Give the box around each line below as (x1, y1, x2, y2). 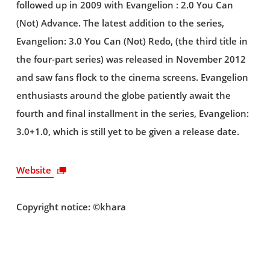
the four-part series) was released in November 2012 (16, 52, 246, 66)
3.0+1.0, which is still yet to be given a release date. (16, 125, 239, 138)
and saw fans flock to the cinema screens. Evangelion (16, 71, 248, 84)
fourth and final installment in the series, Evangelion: (16, 107, 249, 120)
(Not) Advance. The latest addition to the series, (16, 16, 224, 30)
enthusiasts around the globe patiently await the (16, 89, 231, 102)
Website (16, 164, 54, 177)
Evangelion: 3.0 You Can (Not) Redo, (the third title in (16, 34, 248, 48)
